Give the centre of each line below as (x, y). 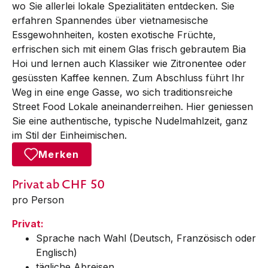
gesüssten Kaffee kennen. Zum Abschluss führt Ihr (128, 77)
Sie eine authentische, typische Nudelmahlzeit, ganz (130, 121)
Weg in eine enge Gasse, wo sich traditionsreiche (122, 92)
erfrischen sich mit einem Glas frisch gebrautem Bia (129, 49)
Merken (59, 154)
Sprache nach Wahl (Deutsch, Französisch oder (146, 238)
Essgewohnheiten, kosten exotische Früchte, (114, 34)
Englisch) (57, 252)
